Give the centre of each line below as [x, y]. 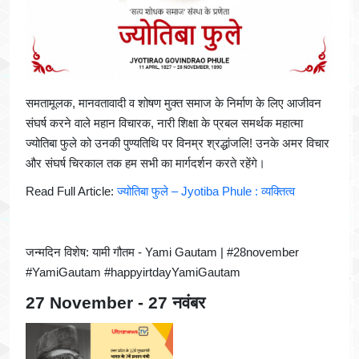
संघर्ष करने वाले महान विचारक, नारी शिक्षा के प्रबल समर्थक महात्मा [164, 123]
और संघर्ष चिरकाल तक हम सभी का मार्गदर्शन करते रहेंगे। [145, 163]
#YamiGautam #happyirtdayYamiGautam [133, 272]
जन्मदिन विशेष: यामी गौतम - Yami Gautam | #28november [162, 252]
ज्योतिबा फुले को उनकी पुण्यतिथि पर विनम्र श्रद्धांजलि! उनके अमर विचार [177, 143]
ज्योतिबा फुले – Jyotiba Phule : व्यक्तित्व [206, 192]
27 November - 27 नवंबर [115, 303]
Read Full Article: [71, 192]
